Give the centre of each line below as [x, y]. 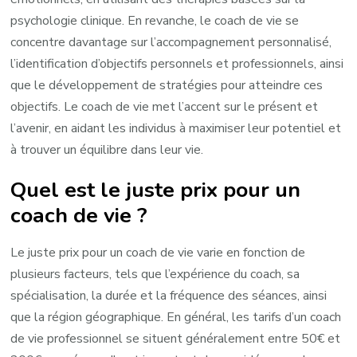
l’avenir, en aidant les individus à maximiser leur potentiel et [176, 128]
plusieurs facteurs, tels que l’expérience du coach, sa [155, 274]
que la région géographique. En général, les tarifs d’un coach [176, 317]
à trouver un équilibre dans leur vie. [107, 149]
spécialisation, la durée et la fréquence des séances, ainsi [169, 295]
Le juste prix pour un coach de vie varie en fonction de [158, 252]
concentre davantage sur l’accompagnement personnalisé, [171, 42]
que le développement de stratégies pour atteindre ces [167, 85]
